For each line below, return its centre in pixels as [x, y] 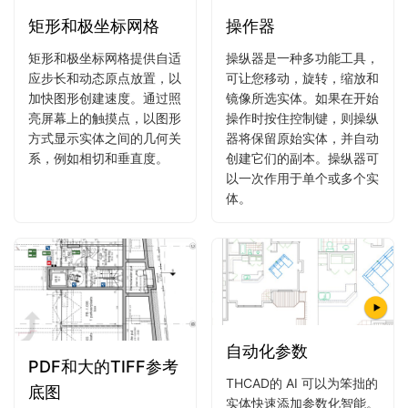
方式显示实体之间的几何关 [105, 138]
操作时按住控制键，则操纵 [302, 117]
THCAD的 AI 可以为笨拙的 [302, 383]
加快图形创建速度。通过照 [105, 97]
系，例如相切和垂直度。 [98, 158]
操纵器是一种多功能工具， [302, 57]
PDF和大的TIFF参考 [103, 367]
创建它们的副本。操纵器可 [302, 158]
